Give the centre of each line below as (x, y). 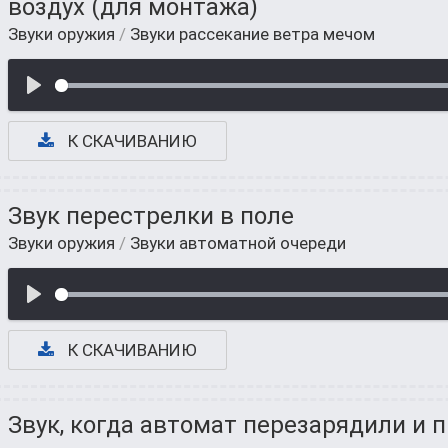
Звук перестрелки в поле (151, 216)
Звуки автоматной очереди (238, 243)
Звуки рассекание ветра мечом (252, 34)
